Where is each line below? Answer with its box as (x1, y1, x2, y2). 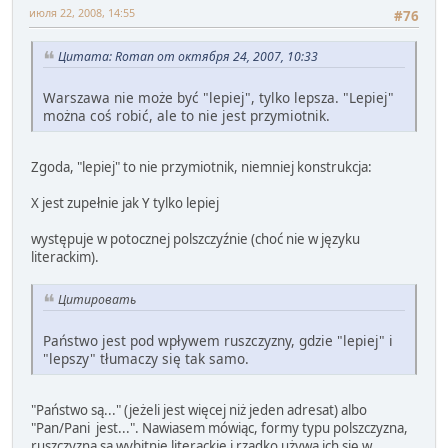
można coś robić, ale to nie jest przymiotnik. (43, 105, 330, 125)
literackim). (31, 247, 99, 266)
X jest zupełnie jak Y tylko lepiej (31, 193, 219, 212)
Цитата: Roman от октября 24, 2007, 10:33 (58, 48, 318, 66)
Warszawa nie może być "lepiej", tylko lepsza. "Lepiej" (43, 87, 394, 107)
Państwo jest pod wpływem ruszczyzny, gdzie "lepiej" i (43, 330, 393, 350)
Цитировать (58, 290, 136, 308)
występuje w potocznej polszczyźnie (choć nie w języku (31, 229, 360, 248)
